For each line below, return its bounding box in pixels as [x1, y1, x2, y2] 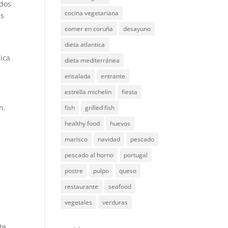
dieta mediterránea [65, 56, 120, 65]
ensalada [65, 72, 91, 80]
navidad [98, 135, 121, 144]
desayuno [123, 24, 151, 33]
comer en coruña [65, 24, 113, 33]
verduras [102, 198, 128, 207]
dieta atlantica [65, 40, 105, 49]
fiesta [122, 88, 138, 96]
